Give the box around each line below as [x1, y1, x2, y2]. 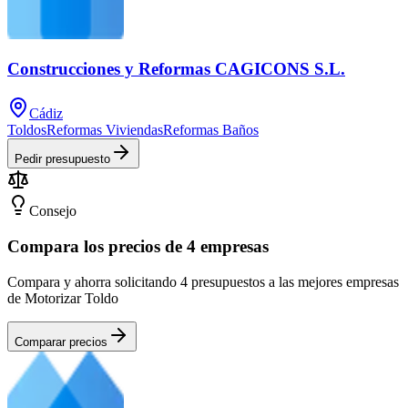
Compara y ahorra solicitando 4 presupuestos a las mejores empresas [7, 273, 399, 290]
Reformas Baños [163, 122, 259, 138]
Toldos [7, 122, 46, 138]
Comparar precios [15, 334, 107, 349]
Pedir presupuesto [15, 152, 110, 167]
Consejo [29, 203, 76, 219]
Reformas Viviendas [46, 122, 163, 138]
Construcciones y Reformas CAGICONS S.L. [7, 59, 345, 79]
